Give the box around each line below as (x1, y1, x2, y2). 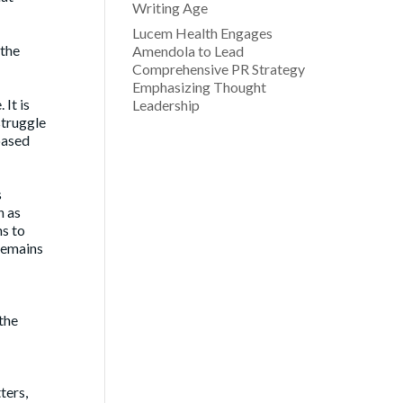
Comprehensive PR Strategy (131, 60, 305, 77)
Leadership (131, 96, 200, 113)
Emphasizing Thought (131, 78, 266, 95)
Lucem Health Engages (131, 24, 273, 41)
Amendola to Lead (131, 42, 244, 59)
